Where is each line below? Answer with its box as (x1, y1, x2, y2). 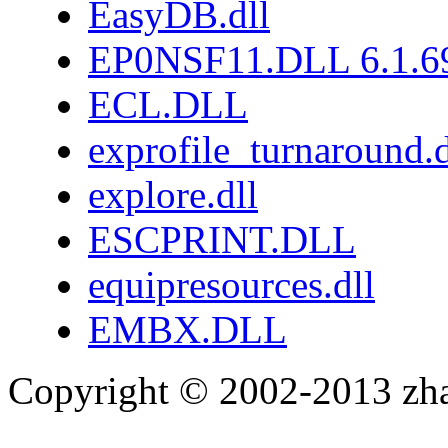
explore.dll (88, 172, 258, 216)
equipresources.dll (88, 262, 375, 306)
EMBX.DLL (88, 307, 287, 351)
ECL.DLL (88, 82, 248, 126)
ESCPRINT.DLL (88, 217, 356, 261)
